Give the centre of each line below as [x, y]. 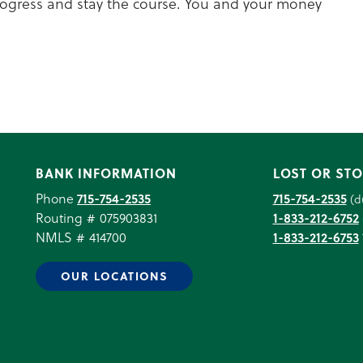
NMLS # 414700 [81, 237]
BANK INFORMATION [106, 173]
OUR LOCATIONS [115, 276]
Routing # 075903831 [96, 218]
